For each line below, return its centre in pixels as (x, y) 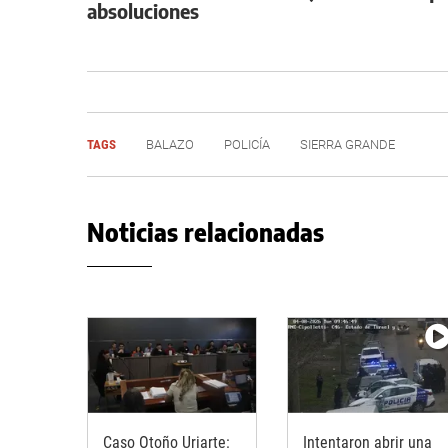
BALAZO (170, 144)
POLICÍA (247, 144)
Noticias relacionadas (205, 232)
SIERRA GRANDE (347, 144)
